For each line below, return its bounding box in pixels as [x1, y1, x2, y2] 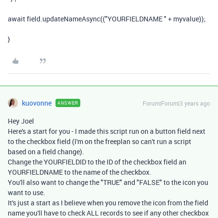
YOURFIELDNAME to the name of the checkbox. [8, 167, 151, 177]
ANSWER [57, 100, 78, 106]
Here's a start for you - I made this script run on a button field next [8, 127, 205, 136]
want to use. [8, 188, 45, 197]
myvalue [172, 14, 199, 23]
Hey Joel [8, 116, 34, 126]
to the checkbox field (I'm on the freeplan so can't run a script [8, 137, 191, 146]
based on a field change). [8, 147, 84, 156]
